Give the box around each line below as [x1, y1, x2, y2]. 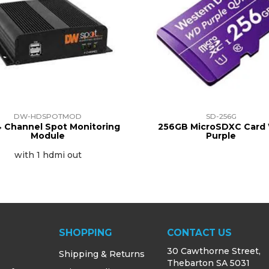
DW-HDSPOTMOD [14, 112, 82, 121]
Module [31, 130, 65, 142]
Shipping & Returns [59, 249, 145, 260]
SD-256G [205, 112, 237, 121]
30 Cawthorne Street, [166, 246, 261, 257]
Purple [206, 130, 237, 142]
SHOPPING [59, 227, 112, 239]
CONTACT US [166, 227, 232, 239]
